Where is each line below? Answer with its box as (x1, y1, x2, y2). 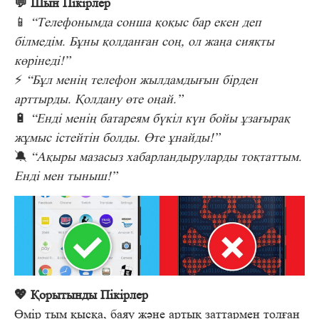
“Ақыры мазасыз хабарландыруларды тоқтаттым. (31, 150, 302, 164)
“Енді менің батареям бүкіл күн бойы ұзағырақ (31, 111, 290, 126)
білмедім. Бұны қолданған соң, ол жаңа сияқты (14, 34, 274, 49)
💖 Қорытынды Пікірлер (14, 288, 148, 303)
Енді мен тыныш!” (14, 169, 117, 184)
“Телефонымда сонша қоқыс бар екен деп (31, 15, 261, 30)
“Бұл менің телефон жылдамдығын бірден (26, 73, 258, 88)
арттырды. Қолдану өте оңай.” (14, 92, 182, 107)
